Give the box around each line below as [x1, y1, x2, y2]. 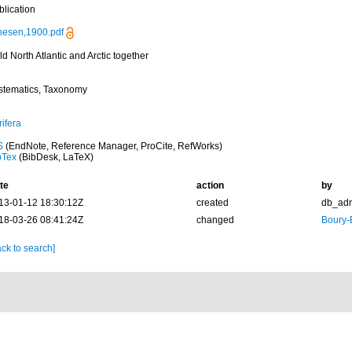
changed [196, 214, 234, 225]
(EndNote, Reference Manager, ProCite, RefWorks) [2, 141, 222, 152]
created [196, 197, 229, 208]
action [196, 180, 224, 191]
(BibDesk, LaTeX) [16, 152, 93, 163]
